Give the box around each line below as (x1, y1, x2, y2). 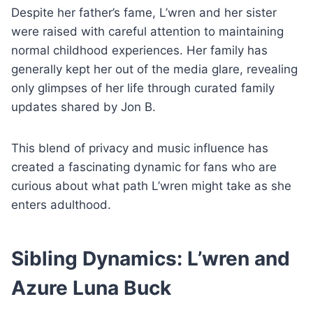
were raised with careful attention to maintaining (11, 24, 284, 38)
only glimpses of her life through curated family (11, 80, 275, 95)
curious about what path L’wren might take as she (11, 178, 291, 193)
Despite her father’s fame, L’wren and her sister (11, 5, 277, 20)
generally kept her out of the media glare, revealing (11, 61, 298, 76)
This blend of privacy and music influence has (11, 140, 268, 155)
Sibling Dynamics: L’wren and (11, 246, 290, 270)
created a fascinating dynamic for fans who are (11, 159, 277, 174)
